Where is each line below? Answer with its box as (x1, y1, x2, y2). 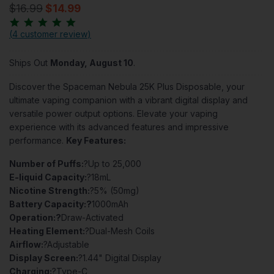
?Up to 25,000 (84, 158, 141, 169)
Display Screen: (9, 253, 78, 264)
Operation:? (9, 212, 61, 223)
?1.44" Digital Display (78, 253, 161, 264)
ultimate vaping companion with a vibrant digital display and (9, 95, 248, 106)
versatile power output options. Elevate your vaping (9, 108, 218, 119)
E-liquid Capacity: (9, 172, 87, 183)
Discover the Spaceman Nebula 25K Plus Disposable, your (9, 81, 245, 92)
